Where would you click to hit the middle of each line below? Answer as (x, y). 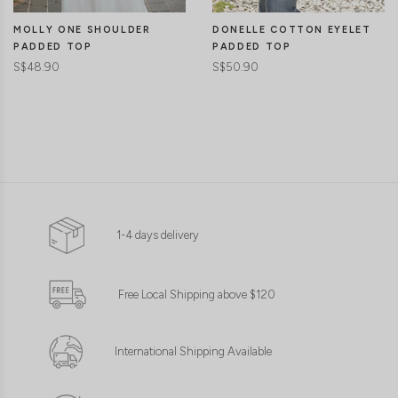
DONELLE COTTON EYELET (292, 29)
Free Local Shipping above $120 (197, 294)
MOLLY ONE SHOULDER (82, 29)
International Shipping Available (193, 352)
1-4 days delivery (158, 235)
